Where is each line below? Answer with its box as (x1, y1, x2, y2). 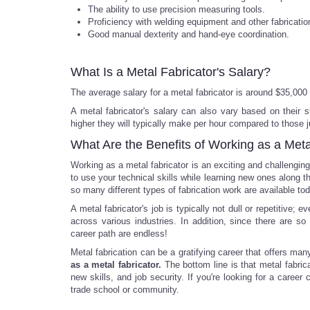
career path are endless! (71, 228, 167, 239)
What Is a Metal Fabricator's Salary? (71, 65, 271, 79)
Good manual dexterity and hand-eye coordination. (88, 29, 289, 39)
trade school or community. (71, 284, 179, 295)
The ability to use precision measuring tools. (88, 4, 265, 15)
